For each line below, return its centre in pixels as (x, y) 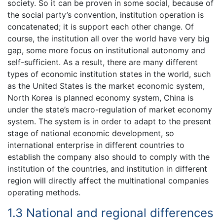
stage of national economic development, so (91, 133)
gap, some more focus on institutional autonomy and (106, 51)
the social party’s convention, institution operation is (106, 15)
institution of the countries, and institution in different (107, 169)
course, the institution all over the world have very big (109, 39)
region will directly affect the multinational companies (108, 181)
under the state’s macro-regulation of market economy (110, 110)
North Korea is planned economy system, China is (100, 98)
